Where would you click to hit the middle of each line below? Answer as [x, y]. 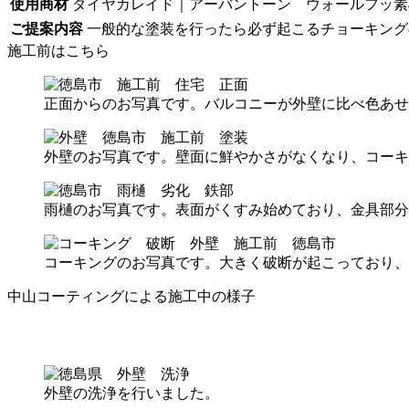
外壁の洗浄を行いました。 [131, 393]
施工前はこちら [58, 51]
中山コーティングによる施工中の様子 [131, 297]
